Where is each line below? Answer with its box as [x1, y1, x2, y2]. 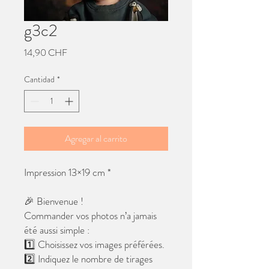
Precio [67, 45, 91, 59]
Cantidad [24, 73, 55, 86]
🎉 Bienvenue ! [24, 194, 83, 209]
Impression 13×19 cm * [24, 165, 111, 180]
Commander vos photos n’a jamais [24, 208, 157, 223]
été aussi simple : [24, 223, 89, 238]
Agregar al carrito [65, 131, 127, 146]
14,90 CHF [24, 46, 67, 60]
